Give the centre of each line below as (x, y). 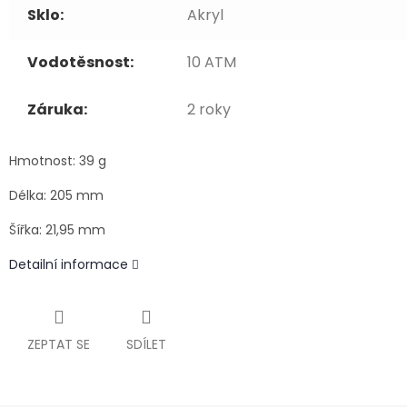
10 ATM (212, 63)
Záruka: (57, 110)
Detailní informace (69, 265)
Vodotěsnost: (80, 63)
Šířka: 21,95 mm (57, 230)
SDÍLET (146, 345)
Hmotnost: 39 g (58, 161)
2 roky (209, 110)
